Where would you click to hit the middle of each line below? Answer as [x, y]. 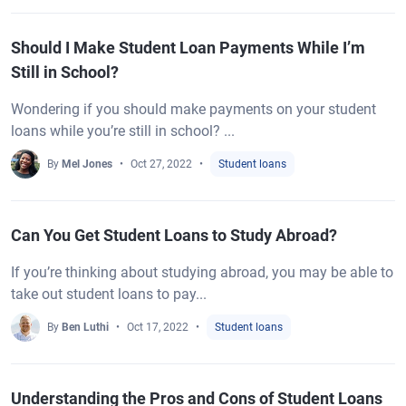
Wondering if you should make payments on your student [193, 109]
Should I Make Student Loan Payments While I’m [188, 48]
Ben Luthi [85, 327]
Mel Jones [87, 164]
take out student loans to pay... [109, 294]
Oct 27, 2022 [161, 164]
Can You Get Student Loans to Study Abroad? [174, 235]
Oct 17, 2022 [158, 327]
